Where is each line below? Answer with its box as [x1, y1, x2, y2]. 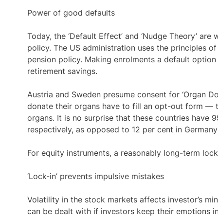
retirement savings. [27, 66, 97, 76]
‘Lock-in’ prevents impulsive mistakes [27, 171, 164, 181]
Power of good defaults [27, 8, 115, 18]
